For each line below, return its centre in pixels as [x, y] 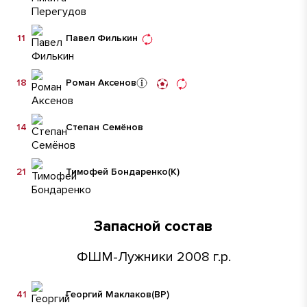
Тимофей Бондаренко [117, 171]
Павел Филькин [102, 38]
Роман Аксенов [101, 82]
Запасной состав [153, 226]
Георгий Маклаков [109, 294]
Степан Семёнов [105, 127]
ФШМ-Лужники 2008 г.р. [153, 257]
